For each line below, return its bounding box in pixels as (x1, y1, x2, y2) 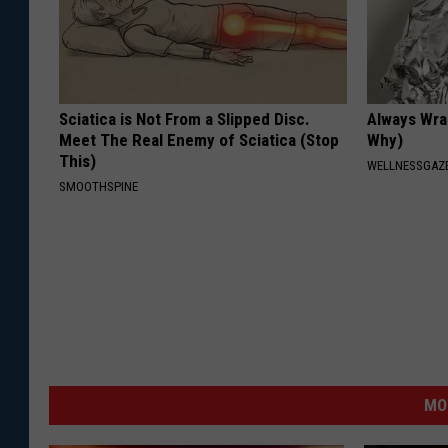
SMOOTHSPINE (59, 179, 138, 195)
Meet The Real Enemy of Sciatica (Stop (59, 130, 339, 151)
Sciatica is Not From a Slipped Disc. (59, 109, 310, 130)
